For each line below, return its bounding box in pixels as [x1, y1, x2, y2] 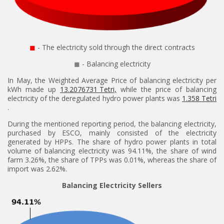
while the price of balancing [116, 84, 216, 94]
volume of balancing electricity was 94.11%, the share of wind [7, 146, 216, 155]
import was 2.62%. [7, 164, 67, 173]
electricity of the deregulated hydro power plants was [7, 93, 182, 103]
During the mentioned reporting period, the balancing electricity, [7, 119, 216, 128]
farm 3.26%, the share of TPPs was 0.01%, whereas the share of [7, 155, 216, 164]
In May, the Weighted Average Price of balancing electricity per [7, 75, 216, 85]
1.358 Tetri [182, 93, 216, 103]
